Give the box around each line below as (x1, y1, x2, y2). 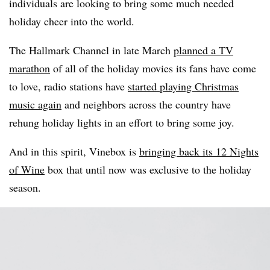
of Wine (9, 162, 45, 177)
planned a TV (174, 43, 233, 57)
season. (9, 180, 45, 195)
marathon (9, 61, 50, 75)
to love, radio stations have (9, 79, 128, 93)
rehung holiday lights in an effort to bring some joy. (9, 115, 234, 130)
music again (9, 97, 61, 111)
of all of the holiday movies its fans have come (50, 61, 256, 75)
